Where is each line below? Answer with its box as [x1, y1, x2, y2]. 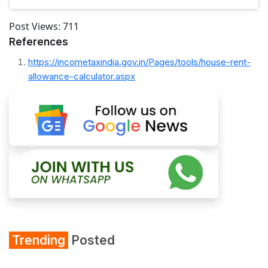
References [9, 35, 68, 48]
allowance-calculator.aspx [28, 70, 135, 82]
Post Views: [9, 19, 60, 33]
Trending [12, 232, 65, 248]
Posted [68, 232, 115, 248]
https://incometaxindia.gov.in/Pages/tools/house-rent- [28, 56, 251, 68]
